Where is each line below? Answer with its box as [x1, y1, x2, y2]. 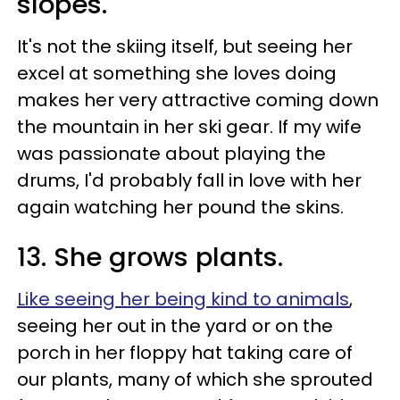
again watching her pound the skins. [17, 194, 344, 220]
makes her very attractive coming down [17, 87, 379, 112]
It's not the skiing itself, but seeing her [17, 33, 353, 59]
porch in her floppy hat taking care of [17, 339, 353, 365]
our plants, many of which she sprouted [17, 366, 373, 392]
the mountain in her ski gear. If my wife [17, 113, 362, 139]
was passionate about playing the [17, 140, 326, 166]
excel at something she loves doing [17, 60, 337, 86]
